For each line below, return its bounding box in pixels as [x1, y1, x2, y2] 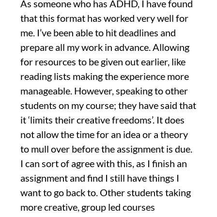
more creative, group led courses [20, 201, 155, 213]
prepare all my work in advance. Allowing [20, 41, 189, 53]
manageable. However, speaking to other [20, 84, 188, 96]
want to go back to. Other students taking [20, 186, 191, 198]
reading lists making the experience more [20, 70, 189, 82]
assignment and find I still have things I [20, 171, 179, 184]
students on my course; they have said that [20, 99, 196, 111]
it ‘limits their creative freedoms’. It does [20, 113, 185, 125]
